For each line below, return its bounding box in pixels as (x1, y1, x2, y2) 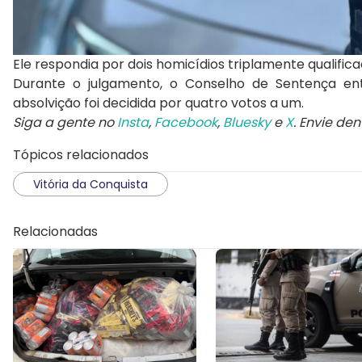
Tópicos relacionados (13, 145, 149, 165)
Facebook (154, 113, 217, 133)
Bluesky (223, 113, 271, 133)
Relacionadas (13, 222, 98, 242)
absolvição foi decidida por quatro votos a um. (13, 94, 304, 113)
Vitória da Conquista (33, 176, 148, 193)
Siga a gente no (13, 113, 117, 133)
